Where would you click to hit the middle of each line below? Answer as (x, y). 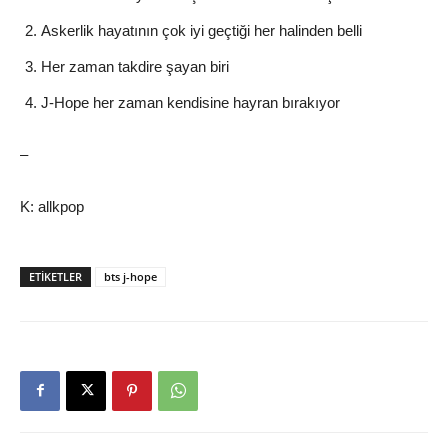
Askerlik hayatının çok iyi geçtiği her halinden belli (201, 30)
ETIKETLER (55, 276)
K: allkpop (52, 206)
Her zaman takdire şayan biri (135, 66)
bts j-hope (130, 276)
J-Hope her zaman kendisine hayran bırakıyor (190, 102)
